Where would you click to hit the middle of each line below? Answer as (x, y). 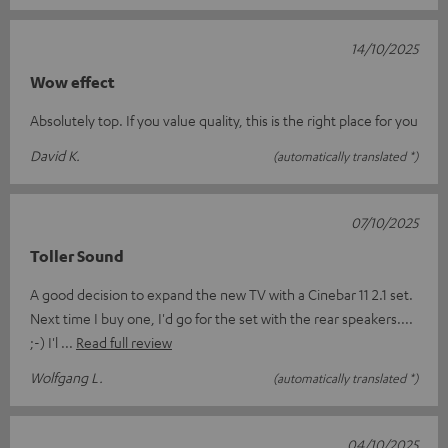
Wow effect (72, 81)
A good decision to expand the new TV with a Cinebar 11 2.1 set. (221, 293)
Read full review (124, 341)
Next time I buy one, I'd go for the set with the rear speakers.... (221, 317)
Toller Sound (77, 255)
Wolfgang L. (66, 376)
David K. (55, 154)
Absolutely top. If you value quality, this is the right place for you (224, 119)
